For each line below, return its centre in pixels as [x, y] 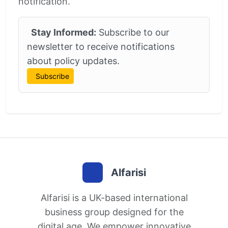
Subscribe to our [133, 32]
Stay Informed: [64, 32]
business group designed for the [114, 212]
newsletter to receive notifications [101, 47]
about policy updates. [73, 61]
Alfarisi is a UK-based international [114, 198]
